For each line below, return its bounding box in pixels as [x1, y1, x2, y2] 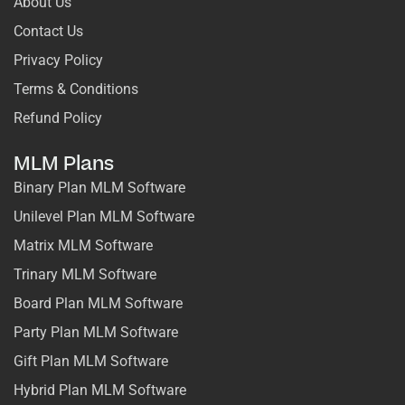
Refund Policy [14, 108, 102, 127]
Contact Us [14, 22, 83, 40]
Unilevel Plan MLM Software [14, 207, 194, 225]
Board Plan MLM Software [14, 294, 183, 312]
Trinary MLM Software [14, 265, 156, 283]
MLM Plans [14, 150, 114, 177]
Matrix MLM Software [14, 236, 153, 254]
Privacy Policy [14, 51, 103, 69]
